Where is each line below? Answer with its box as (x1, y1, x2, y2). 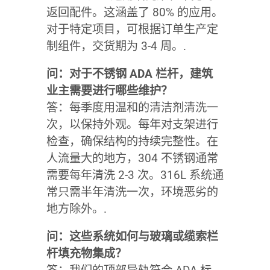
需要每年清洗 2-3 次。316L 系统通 (46, 168, 224, 182)
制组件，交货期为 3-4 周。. (46, 39, 186, 53)
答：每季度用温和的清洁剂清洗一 (46, 100, 218, 115)
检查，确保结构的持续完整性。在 (46, 134, 218, 148)
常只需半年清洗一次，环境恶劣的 (46, 184, 218, 199)
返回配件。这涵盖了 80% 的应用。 (46, 5, 223, 19)
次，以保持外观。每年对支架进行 (46, 117, 218, 131)
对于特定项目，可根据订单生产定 (46, 22, 218, 36)
